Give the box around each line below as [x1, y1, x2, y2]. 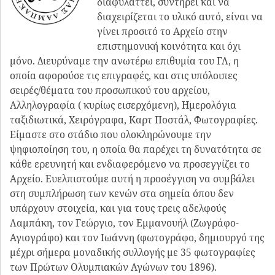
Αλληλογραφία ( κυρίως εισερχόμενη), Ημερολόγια [10, 98, 236, 112]
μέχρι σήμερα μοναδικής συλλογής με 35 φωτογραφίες [10, 245, 255, 259]
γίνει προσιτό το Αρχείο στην [97, 24, 228, 38]
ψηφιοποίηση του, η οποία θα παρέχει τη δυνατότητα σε [10, 142, 261, 156]
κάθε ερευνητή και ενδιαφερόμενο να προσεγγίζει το [10, 157, 250, 171]
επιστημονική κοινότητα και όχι [97, 39, 241, 53]
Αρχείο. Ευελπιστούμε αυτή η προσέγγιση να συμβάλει [10, 171, 255, 185]
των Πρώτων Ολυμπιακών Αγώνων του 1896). [10, 260, 219, 274]
